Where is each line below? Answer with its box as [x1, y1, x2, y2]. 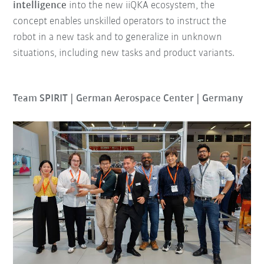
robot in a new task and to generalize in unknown [13, 31, 223, 43]
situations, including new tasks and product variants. [13, 47, 235, 59]
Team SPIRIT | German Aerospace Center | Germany [13, 93, 243, 104]
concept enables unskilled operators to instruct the [13, 15, 227, 27]
